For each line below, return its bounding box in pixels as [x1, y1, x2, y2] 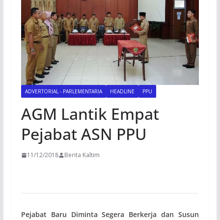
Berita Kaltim [64, 151, 100, 160]
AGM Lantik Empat [21, 103, 159, 125]
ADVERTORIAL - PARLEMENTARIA [25, 88, 102, 95]
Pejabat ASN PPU [21, 123, 147, 145]
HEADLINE [110, 88, 135, 95]
